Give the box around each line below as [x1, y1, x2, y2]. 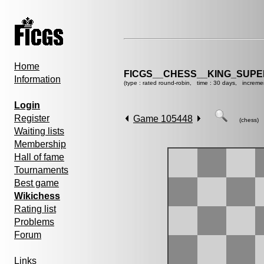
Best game [14, 178, 59, 188]
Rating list [14, 204, 56, 214]
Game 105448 [133, 114, 193, 124]
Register [14, 113, 49, 123]
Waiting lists [14, 126, 64, 136]
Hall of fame [14, 152, 64, 162]
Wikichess [14, 191, 60, 201]
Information [14, 74, 61, 84]
